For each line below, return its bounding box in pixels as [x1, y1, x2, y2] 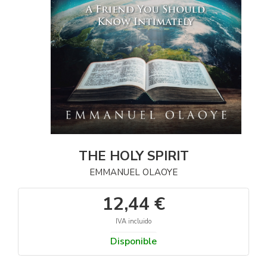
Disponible [110, 234, 157, 248]
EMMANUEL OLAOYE [89, 166, 178, 178]
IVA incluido [116, 216, 151, 226]
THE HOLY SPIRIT [78, 147, 189, 165]
